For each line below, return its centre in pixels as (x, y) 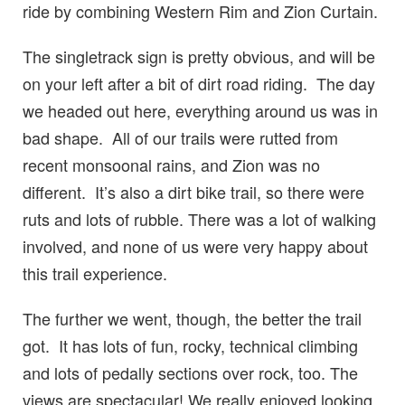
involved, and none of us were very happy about (195, 245)
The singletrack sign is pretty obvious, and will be (199, 56)
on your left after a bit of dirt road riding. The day (199, 83)
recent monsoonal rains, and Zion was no (171, 164)
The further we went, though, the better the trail (192, 318)
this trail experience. (95, 273)
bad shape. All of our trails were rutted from (180, 137)
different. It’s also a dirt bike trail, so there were (193, 191)
